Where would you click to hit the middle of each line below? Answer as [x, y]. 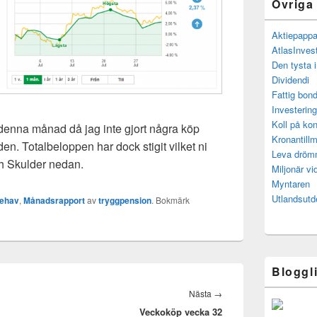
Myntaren [291, 184]
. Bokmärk [171, 200]
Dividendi [290, 80]
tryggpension [125, 200]
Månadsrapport [54, 200]
